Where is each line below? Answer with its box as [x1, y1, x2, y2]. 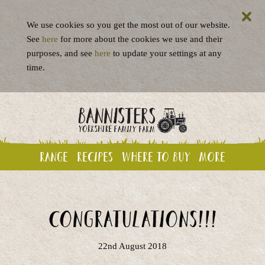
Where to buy [122, 148, 190, 165]
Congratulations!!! [48, 204, 217, 233]
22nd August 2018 [98, 241, 167, 251]
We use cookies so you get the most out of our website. [27, 20, 230, 30]
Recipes [77, 148, 113, 165]
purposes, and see [27, 49, 95, 58]
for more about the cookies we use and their [58, 34, 222, 44]
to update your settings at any [111, 49, 222, 58]
